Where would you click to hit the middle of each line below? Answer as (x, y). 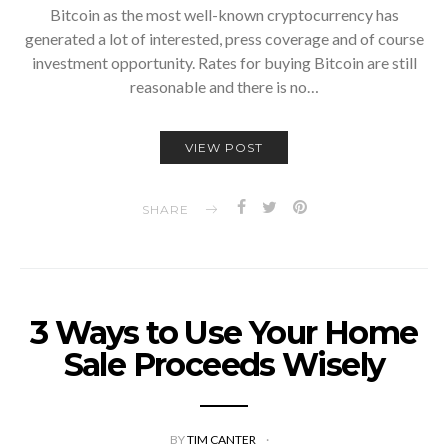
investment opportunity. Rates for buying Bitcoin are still (224, 63)
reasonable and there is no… (224, 87)
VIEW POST (224, 148)
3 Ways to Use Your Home (224, 333)
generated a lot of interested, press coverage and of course (224, 39)
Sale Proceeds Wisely (224, 365)
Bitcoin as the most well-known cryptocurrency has (224, 15)
